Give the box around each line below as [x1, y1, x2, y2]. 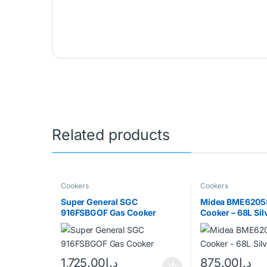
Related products [52, 125, 170, 144]
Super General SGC [60, 197, 138, 207]
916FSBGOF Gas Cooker [60, 207, 157, 218]
